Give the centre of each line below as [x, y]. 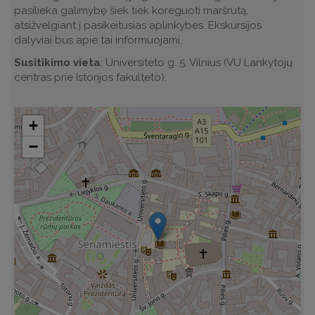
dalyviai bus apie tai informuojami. [98, 40]
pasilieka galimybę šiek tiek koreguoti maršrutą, [131, 11]
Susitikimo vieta [58, 62]
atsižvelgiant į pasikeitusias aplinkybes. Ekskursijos [138, 25]
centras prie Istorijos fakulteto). [91, 77]
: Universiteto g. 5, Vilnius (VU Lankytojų [197, 62]
